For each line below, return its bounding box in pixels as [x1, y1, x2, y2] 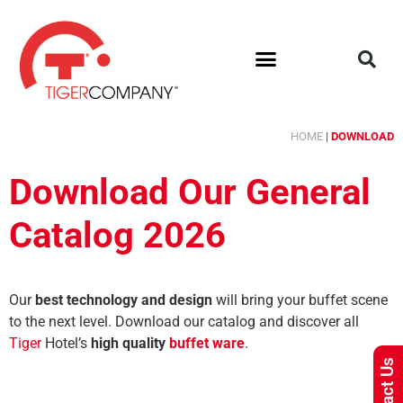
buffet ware [169, 334, 245, 352]
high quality [91, 334, 169, 352]
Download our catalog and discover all [115, 312, 359, 330]
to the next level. [9, 312, 115, 330]
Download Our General [9, 170, 371, 213]
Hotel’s [41, 334, 91, 352]
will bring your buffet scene [212, 291, 388, 309]
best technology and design [35, 291, 212, 309]
